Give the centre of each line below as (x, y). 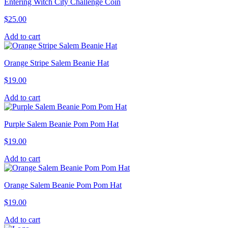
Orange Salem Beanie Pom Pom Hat (63, 185)
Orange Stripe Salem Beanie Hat (56, 63)
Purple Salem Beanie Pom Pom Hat (61, 124)
